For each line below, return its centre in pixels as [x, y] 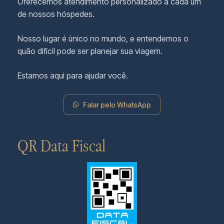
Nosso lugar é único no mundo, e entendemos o [103, 38]
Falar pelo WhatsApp [117, 104]
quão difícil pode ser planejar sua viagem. [90, 51]
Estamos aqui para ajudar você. [72, 75]
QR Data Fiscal [61, 145]
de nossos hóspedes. [56, 14]
